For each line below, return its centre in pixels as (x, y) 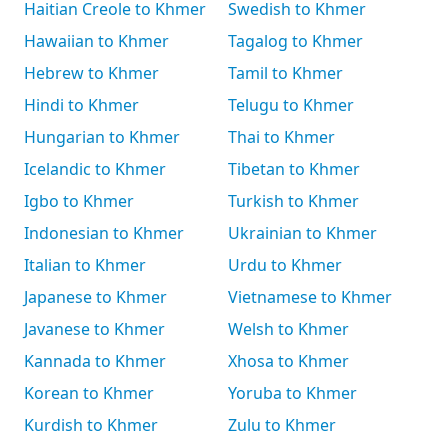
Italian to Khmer (85, 265)
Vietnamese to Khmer (310, 297)
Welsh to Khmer (288, 329)
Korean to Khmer (89, 393)
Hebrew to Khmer (91, 73)
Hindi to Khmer (81, 105)
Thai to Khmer (281, 137)
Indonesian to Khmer (104, 233)
